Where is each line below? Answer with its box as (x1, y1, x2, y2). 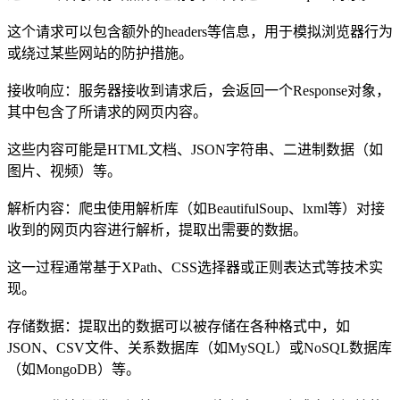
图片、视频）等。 (7, 162, 121, 179)
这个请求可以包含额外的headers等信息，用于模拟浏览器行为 (7, 23, 393, 39)
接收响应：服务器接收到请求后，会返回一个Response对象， (7, 82, 390, 98)
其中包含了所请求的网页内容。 (7, 104, 207, 120)
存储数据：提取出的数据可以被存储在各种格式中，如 (7, 318, 350, 334)
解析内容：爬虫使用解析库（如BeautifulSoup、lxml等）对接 (7, 200, 385, 216)
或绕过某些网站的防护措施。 (7, 45, 193, 61)
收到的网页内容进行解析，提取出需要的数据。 (7, 221, 307, 237)
